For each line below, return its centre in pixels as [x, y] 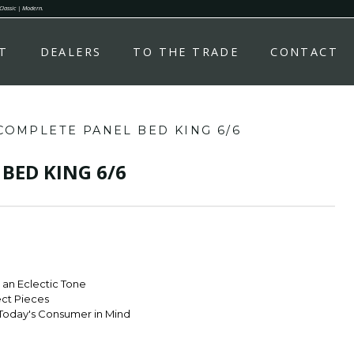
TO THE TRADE [186, 52]
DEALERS [71, 52]
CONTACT [304, 52]
